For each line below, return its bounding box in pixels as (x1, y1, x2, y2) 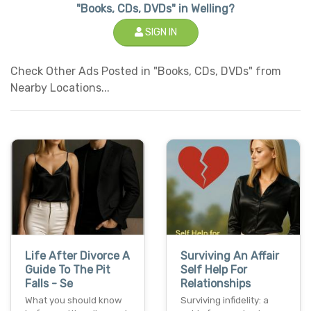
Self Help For (180, 263, 247, 277)
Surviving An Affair (180, 249, 279, 263)
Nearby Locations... (10, 81, 110, 94)
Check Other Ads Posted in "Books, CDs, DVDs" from (10, 64, 281, 78)
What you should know (25, 295, 122, 306)
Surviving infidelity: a (180, 295, 269, 306)
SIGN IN (142, 26, 177, 38)
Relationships (180, 277, 251, 291)
